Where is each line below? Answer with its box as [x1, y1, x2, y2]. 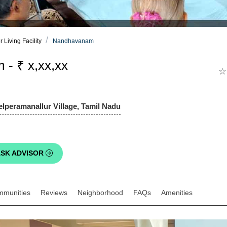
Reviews [41, 188, 67, 197]
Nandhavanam [53, 37, 94, 45]
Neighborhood [78, 188, 123, 197]
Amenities [161, 188, 193, 197]
